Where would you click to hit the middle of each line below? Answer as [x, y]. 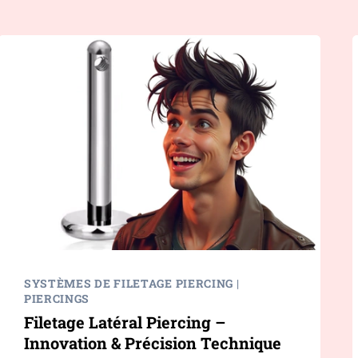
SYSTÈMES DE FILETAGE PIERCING [129, 284]
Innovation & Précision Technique [152, 343]
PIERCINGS [57, 299]
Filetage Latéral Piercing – [124, 322]
